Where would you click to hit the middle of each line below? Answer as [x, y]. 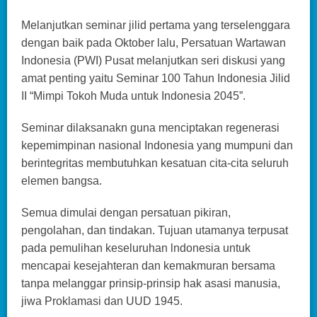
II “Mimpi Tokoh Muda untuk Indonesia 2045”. [133, 96]
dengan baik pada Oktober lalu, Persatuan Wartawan [154, 42]
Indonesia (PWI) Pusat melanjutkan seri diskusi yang [153, 60]
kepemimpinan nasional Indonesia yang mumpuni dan [157, 145]
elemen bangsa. [62, 180]
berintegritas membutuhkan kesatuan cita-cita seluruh [155, 163]
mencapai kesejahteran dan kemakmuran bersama [148, 265]
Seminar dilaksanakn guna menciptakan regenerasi [150, 127]
